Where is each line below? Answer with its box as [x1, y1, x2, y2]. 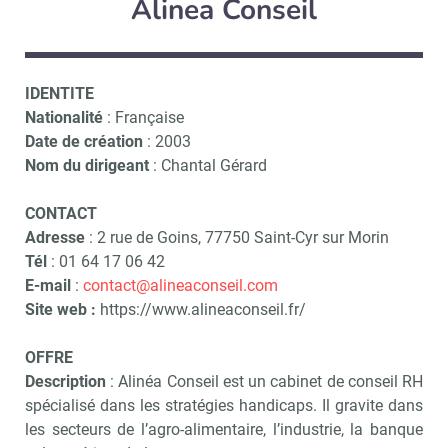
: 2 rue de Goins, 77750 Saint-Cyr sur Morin [85, 228, 389, 247]
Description [25, 372, 106, 391]
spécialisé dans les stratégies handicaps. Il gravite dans [25, 396, 423, 415]
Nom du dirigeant [25, 156, 149, 175]
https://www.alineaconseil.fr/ [100, 300, 306, 319]
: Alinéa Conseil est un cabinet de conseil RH [106, 372, 423, 391]
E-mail [25, 276, 71, 295]
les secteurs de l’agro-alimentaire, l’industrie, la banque [25, 420, 423, 439]
